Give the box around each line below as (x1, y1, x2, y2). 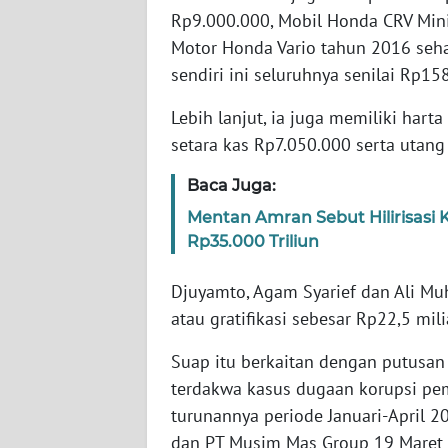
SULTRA (40, 153, 85, 171)
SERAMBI (40, 5, 94, 23)
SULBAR (40, 375, 87, 393)
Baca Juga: (187, 175, 276, 195)
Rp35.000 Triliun (187, 231, 319, 251)
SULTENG (40, 301, 95, 319)
